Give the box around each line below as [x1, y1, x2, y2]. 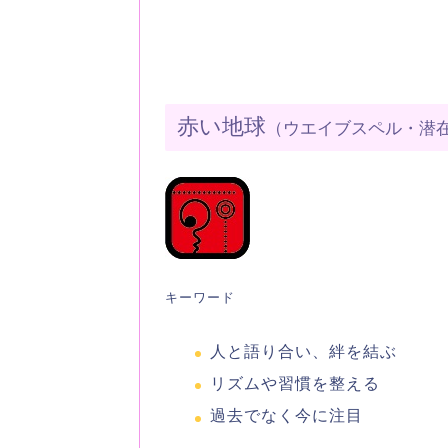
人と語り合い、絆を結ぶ [210, 342, 398, 360]
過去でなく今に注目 [210, 406, 364, 424]
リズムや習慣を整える [210, 374, 381, 392]
